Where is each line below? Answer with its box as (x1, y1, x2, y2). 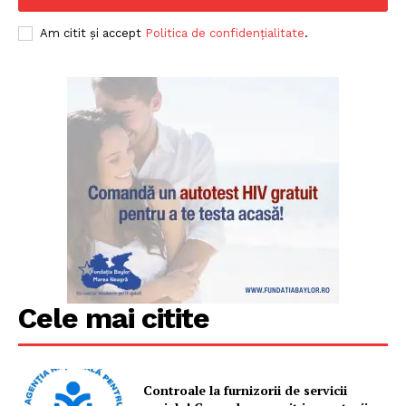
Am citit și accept (40, 25, 145, 40)
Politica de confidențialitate (145, 25, 304, 40)
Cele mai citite (18, 300, 209, 335)
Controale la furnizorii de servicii (143, 382, 348, 400)
